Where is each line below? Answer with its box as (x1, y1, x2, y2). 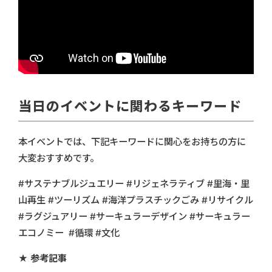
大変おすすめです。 (18, 152, 99, 165)
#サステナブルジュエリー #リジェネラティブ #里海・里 (18, 178, 250, 190)
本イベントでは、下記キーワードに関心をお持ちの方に (18, 136, 246, 148)
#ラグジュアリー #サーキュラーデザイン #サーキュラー (18, 211, 250, 223)
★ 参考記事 (18, 253, 67, 265)
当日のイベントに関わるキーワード (18, 98, 242, 115)
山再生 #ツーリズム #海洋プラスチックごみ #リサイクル (18, 194, 253, 206)
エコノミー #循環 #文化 (18, 227, 120, 239)
